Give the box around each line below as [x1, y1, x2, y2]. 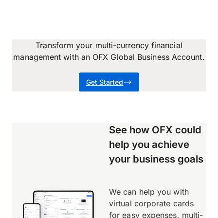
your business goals [109, 153, 203, 165]
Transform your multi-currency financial [36, 40, 182, 51]
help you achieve [109, 138, 189, 151]
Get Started [86, 78, 124, 87]
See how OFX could [109, 124, 201, 136]
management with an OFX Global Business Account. [13, 52, 205, 62]
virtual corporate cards [109, 199, 194, 209]
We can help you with [109, 187, 189, 197]
